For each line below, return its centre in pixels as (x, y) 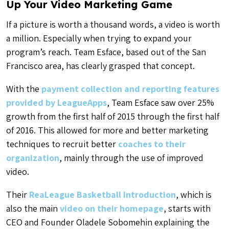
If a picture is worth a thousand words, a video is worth (113, 24)
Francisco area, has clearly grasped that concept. (100, 65)
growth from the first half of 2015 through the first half (113, 116)
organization (33, 157)
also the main (33, 208)
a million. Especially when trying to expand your (99, 38)
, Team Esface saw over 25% (161, 102)
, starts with (187, 208)
